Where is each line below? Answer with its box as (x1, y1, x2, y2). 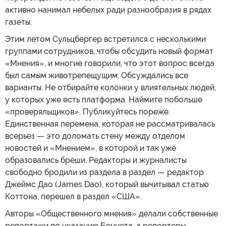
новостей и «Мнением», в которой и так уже (5, 143, 176, 153)
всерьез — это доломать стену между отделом (5, 131, 185, 141)
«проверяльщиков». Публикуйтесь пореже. (5, 106, 170, 117)
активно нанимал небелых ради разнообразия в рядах (5, 5, 211, 15)
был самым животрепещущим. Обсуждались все (5, 70, 188, 80)
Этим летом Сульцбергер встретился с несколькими (5, 34, 206, 44)
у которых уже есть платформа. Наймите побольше (5, 94, 202, 104)
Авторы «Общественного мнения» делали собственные (5, 208, 218, 218)
